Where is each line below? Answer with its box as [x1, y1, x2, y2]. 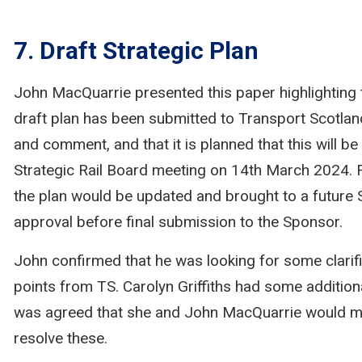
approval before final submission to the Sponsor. [13, 213, 343, 231]
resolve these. [13, 329, 107, 347]
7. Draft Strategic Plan [13, 36, 259, 65]
